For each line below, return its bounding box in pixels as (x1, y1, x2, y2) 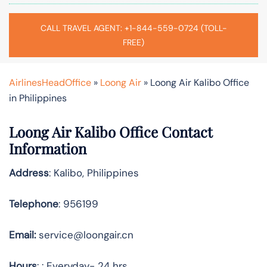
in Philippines (9, 91, 67, 104)
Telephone (9, 197, 58, 210)
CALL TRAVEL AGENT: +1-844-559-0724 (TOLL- (40, 22, 227, 33)
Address (9, 166, 49, 179)
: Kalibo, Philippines (49, 166, 139, 179)
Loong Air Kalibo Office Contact (9, 122, 213, 141)
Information (9, 138, 86, 158)
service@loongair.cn (36, 228, 133, 241)
